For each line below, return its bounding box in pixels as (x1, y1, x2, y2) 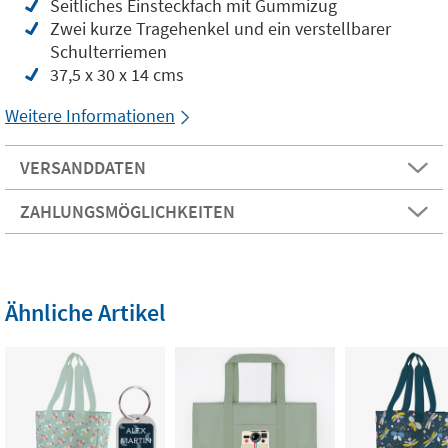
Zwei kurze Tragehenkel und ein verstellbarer (50, 17, 391, 40)
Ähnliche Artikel (5, 297, 166, 328)
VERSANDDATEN (20, 156, 146, 179)
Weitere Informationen (5, 104, 175, 127)
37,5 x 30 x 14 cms (50, 63, 184, 86)
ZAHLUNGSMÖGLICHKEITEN (20, 200, 235, 223)
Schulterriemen (50, 40, 167, 63)
